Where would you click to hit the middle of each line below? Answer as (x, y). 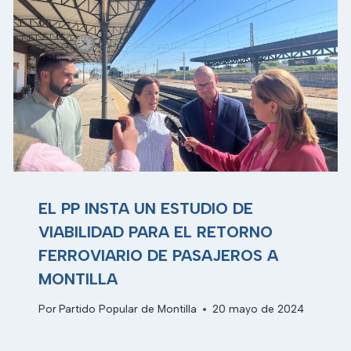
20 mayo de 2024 (259, 309)
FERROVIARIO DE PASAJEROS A (159, 255)
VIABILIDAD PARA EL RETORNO (156, 232)
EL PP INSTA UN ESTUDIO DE (146, 208)
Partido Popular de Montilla (128, 309)
